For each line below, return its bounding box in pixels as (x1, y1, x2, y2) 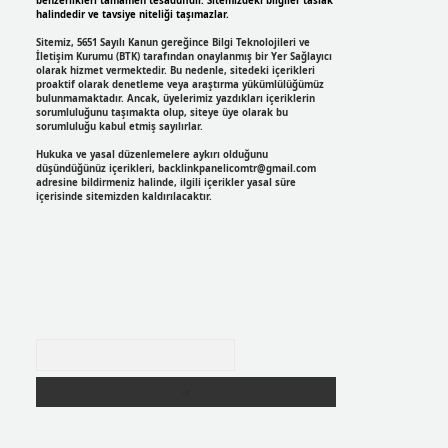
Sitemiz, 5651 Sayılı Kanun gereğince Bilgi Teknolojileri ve (35, 36, 310, 50)
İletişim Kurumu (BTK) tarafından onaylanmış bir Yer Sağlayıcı (35, 50, 332, 64)
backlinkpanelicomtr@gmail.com (157, 162, 316, 176)
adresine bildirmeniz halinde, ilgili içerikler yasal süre (35, 176, 296, 190)
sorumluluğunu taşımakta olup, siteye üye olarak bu (35, 106, 288, 120)
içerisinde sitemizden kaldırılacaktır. (35, 190, 212, 204)
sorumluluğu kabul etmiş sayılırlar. (35, 120, 203, 134)
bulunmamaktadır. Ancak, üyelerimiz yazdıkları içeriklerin (35, 92, 315, 106)
